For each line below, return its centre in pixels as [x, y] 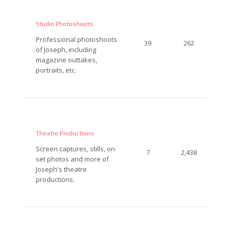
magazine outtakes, [66, 60]
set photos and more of [72, 159]
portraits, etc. [56, 70]
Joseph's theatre [61, 169]
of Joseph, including [66, 49]
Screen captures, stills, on [75, 148]
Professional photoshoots [76, 39]
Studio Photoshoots [64, 24]
